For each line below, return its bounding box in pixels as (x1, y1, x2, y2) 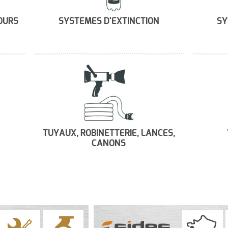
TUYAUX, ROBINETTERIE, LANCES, (42, 129, 175, 138)
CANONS (92, 139, 126, 148)
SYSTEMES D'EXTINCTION (58, 17, 159, 26)
